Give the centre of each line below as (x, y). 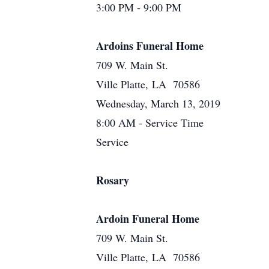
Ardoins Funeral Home (150, 46)
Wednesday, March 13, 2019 (158, 103)
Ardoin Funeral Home (148, 219)
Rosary (113, 180)
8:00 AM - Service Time (150, 122)
